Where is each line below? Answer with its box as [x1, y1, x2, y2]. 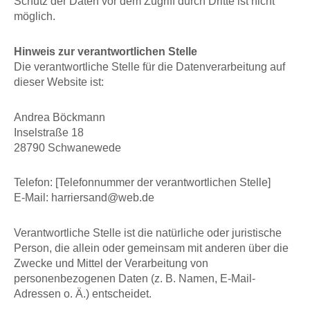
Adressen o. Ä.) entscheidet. [14, 287, 152, 300]
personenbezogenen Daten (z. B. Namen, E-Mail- [14, 272, 255, 285]
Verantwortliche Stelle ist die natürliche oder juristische [14, 226, 282, 239]
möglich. [14, 10, 55, 23]
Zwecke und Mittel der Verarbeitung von [14, 257, 208, 270]
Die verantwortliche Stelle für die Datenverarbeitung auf [14, 60, 285, 73]
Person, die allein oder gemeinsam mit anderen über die [14, 241, 289, 255]
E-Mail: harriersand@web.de [14, 191, 154, 204]
